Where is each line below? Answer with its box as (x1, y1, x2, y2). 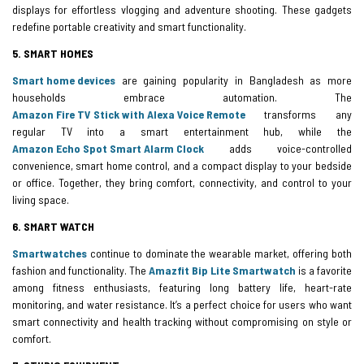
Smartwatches (12, 245, 87, 260)
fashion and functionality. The (12, 262, 149, 277)
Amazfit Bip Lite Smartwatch (149, 262, 296, 277)
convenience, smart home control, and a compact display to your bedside (12, 158, 352, 172)
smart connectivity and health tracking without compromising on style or (12, 314, 352, 328)
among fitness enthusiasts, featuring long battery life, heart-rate (12, 279, 352, 294)
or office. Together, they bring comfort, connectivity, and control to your (12, 175, 352, 189)
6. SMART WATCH (12, 219, 94, 233)
